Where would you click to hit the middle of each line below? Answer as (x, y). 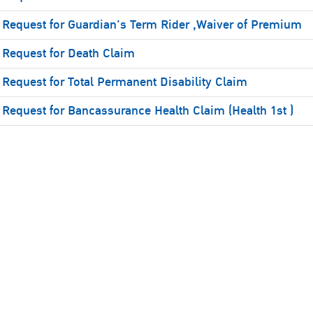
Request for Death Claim (68, 53)
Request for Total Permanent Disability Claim (124, 82)
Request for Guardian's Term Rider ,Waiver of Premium (152, 25)
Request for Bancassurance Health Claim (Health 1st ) (147, 111)
